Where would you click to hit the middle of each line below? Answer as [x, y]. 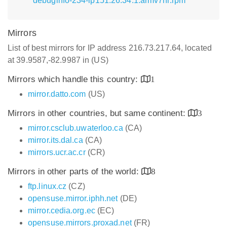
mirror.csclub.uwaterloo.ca [75, 128]
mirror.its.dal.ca [55, 140]
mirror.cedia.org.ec [62, 211]
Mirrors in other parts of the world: [74, 172]
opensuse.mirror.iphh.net [73, 198]
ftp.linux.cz [47, 186]
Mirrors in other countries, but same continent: [98, 113]
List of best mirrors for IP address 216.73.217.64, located [110, 48]
